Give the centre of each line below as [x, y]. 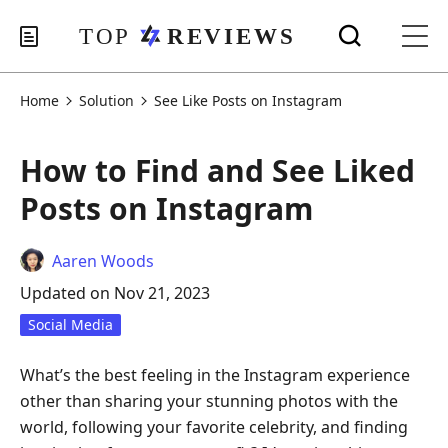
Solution [106, 100]
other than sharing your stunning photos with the [209, 401]
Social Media [70, 324]
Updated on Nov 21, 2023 [115, 293]
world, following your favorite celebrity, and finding [214, 427]
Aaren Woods [103, 261]
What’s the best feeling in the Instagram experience [215, 375]
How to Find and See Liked [217, 170]
